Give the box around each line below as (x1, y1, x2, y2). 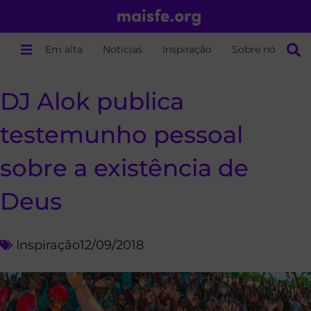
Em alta (45, 43, 83, 56)
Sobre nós (232, 43, 281, 56)
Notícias (103, 43, 143, 56)
